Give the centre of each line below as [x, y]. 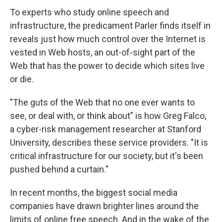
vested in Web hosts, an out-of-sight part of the [103, 52]
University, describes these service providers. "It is [109, 142]
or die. [22, 79]
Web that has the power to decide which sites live [107, 65]
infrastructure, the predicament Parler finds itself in [110, 25]
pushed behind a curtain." [59, 169]
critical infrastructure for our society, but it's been [107, 156]
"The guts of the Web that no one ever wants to [102, 102]
